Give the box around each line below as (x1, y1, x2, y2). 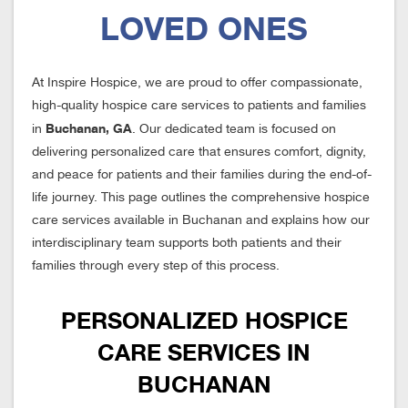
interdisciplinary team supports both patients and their (32, 237, 342, 250)
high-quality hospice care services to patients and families (32, 99, 366, 112)
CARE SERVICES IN (97, 339, 311, 366)
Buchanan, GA (46, 120, 132, 136)
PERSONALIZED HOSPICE (60, 307, 348, 334)
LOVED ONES (100, 10, 308, 47)
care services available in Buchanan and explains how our (32, 214, 370, 227)
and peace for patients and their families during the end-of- (32, 168, 372, 181)
